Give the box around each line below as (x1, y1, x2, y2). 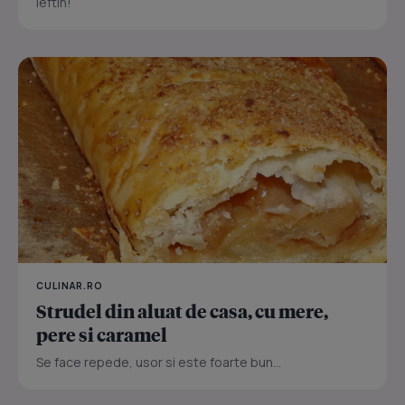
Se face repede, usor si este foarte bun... (36, 353, 281, 372)
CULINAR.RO (36, 279, 103, 293)
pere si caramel (36, 323, 167, 347)
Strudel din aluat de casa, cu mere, (36, 299, 328, 324)
